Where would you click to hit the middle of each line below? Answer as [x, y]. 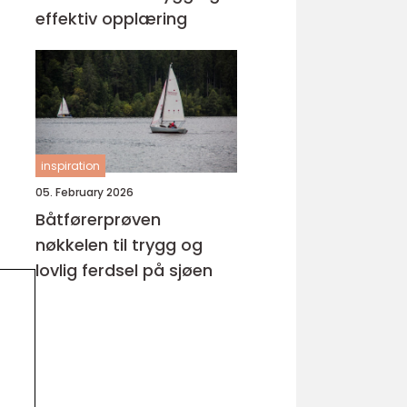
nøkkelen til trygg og [119, 245]
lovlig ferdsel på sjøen [124, 270]
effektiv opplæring [111, 19]
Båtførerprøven [98, 219]
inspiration [70, 166]
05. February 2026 [84, 192]
